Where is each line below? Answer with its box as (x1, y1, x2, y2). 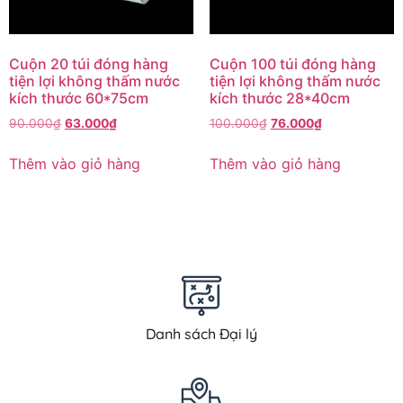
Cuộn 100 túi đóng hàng (209, 54, 376, 73)
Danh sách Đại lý (146, 324, 257, 343)
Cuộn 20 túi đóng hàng (9, 54, 168, 73)
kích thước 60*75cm (9, 88, 148, 107)
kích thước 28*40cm (209, 88, 350, 107)
